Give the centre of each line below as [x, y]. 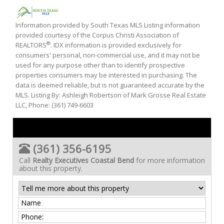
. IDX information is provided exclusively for [116, 45]
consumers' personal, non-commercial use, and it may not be [108, 55]
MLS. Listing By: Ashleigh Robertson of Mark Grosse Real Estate [111, 95]
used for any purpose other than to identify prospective [100, 65]
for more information [169, 160]
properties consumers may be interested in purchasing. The [106, 75]
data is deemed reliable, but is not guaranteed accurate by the [110, 85]
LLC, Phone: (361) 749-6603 [54, 105]
